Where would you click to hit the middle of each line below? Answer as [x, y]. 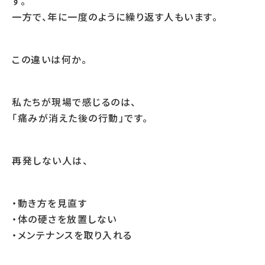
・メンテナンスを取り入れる [72, 235]
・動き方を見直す [49, 203]
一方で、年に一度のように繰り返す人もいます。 [115, 17]
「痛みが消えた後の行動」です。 [80, 118]
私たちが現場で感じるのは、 [74, 102]
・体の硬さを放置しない [64, 219]
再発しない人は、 [50, 160]
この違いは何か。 [49, 59]
